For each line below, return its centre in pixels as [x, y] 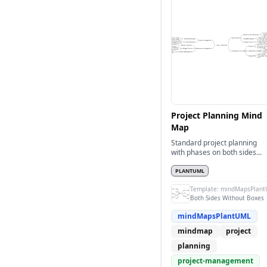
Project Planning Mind [217, 115]
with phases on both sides [214, 152]
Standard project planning [214, 143]
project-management [215, 261]
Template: [205, 189]
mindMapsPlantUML [214, 216]
